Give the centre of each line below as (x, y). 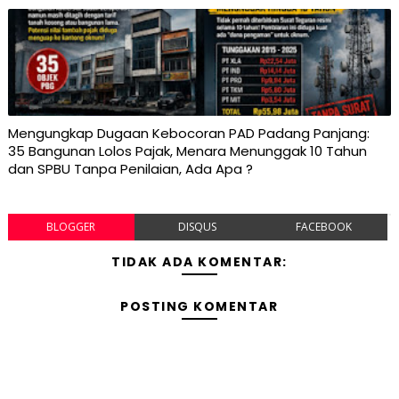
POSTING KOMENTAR (199, 307)
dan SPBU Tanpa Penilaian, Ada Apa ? (130, 169)
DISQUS (198, 227)
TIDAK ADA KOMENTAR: (199, 262)
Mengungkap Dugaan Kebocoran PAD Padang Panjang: (188, 134)
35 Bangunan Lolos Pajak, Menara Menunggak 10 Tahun (187, 151)
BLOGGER (71, 227)
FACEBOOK (324, 227)
